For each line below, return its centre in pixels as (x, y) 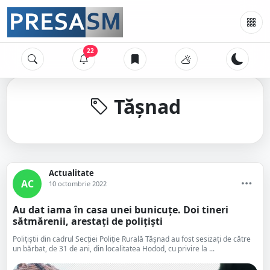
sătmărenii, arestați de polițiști (88, 221)
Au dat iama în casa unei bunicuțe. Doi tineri (121, 210)
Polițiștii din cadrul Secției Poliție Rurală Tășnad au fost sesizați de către (132, 239)
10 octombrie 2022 (78, 184)
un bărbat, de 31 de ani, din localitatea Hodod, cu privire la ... (114, 249)
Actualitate (71, 173)
